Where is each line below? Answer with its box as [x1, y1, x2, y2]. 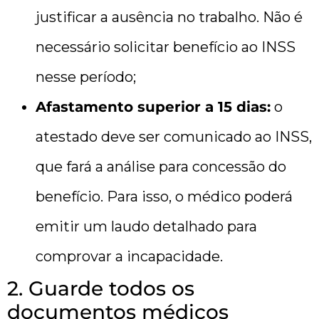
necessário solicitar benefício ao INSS [36, 38, 296, 56]
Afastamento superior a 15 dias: [36, 98, 271, 116]
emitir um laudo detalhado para [36, 218, 257, 236]
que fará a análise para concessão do [36, 158, 286, 176]
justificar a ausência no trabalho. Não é [36, 9, 303, 26]
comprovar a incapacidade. [36, 248, 223, 266]
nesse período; [36, 68, 136, 86]
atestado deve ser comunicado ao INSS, [36, 128, 312, 146]
